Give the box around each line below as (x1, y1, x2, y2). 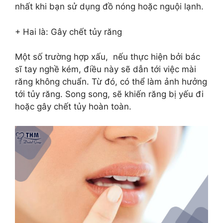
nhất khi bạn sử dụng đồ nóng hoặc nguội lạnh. (15, 1, 204, 12)
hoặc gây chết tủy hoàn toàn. (15, 102, 131, 112)
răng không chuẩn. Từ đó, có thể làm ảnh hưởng (15, 77, 207, 87)
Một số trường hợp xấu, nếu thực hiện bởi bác (15, 52, 200, 62)
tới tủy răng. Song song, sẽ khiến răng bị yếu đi (15, 89, 204, 100)
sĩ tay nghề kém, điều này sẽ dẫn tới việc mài (15, 64, 196, 75)
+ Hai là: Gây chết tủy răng (15, 26, 122, 37)
